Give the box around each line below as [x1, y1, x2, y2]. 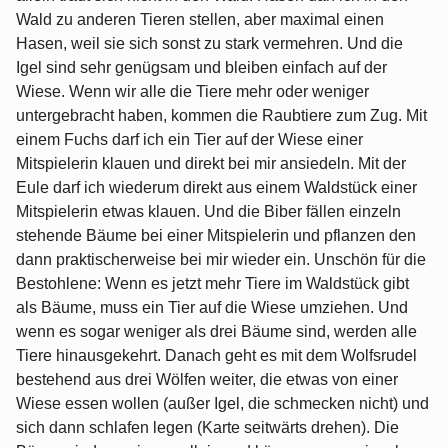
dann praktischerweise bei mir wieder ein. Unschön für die [16, 251, 426, 269]
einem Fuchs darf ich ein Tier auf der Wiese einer [16, 131, 363, 149]
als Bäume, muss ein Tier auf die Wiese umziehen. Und [16, 299, 408, 317]
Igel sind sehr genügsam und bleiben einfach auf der [16, 59, 387, 77]
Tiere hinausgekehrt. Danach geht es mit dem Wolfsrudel [16, 347, 417, 365]
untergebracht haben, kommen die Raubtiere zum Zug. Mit [16, 107, 427, 125]
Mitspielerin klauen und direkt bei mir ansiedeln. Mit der [16, 155, 406, 173]
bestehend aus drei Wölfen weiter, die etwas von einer [16, 371, 398, 389]
